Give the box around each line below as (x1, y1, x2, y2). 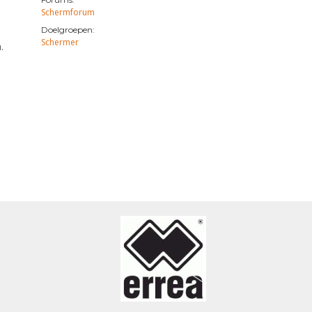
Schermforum (40, 6, 95, 18)
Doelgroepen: (40, 24, 95, 35)
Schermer (40, 36, 79, 48)
